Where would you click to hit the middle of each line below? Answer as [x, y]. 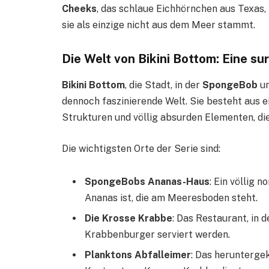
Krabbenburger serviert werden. [157, 235]
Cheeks [79, 8]
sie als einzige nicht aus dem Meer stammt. [159, 25]
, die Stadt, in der [164, 85]
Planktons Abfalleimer [138, 255]
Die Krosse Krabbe [128, 219]
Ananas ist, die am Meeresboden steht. [171, 198]
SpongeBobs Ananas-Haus [147, 182]
